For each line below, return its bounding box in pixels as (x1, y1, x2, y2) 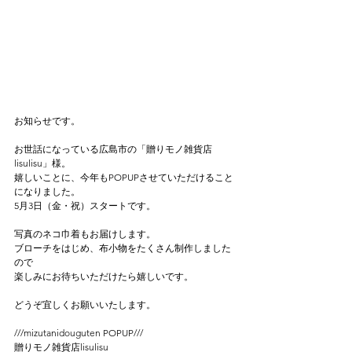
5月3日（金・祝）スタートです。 (14, 200, 156, 211)
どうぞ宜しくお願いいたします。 (14, 299, 156, 310)
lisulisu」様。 (14, 157, 71, 169)
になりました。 (14, 185, 80, 197)
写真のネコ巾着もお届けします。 (14, 228, 156, 240)
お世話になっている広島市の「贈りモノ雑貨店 (14, 143, 214, 155)
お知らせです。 (14, 115, 80, 126)
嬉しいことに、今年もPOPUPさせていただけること (14, 171, 233, 183)
